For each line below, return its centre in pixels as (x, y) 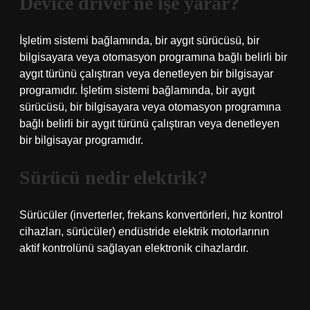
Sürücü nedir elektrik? (113, 177)
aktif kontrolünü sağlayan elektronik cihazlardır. (134, 248)
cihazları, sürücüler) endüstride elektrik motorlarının (144, 231)
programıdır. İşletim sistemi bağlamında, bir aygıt (137, 90)
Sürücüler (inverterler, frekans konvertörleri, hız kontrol (151, 215)
